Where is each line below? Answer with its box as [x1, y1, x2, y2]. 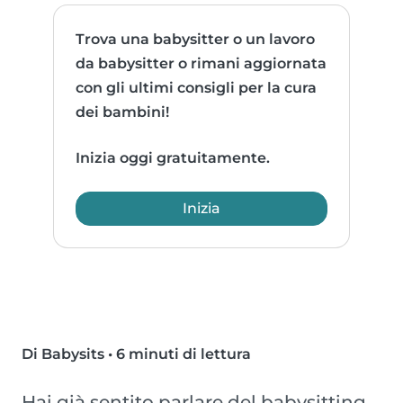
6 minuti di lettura [116, 345, 251, 363]
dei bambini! [76, 103, 170, 121]
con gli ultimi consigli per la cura [76, 79, 318, 97]
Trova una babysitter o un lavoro [76, 31, 316, 49]
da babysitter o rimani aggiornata [76, 55, 327, 73]
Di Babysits [22, 345, 104, 363]
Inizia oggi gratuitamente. [76, 149, 271, 167]
